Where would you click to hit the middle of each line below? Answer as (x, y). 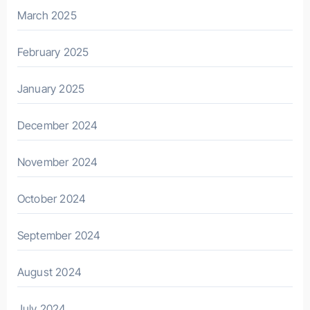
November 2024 (57, 162)
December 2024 (57, 126)
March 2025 (47, 16)
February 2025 (53, 52)
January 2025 (51, 89)
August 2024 (49, 272)
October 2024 (52, 199)
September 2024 (59, 236)
